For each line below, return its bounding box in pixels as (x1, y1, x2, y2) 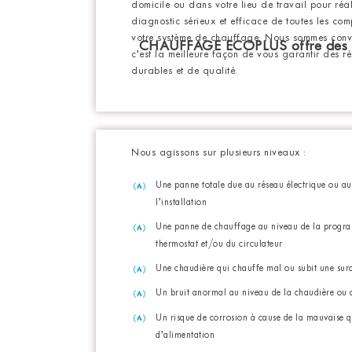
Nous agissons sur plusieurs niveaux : (131, 148, 306, 159)
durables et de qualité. (131, 67, 238, 77)
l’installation (156, 199, 207, 208)
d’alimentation (156, 331, 215, 340)
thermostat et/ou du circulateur (156, 240, 283, 250)
